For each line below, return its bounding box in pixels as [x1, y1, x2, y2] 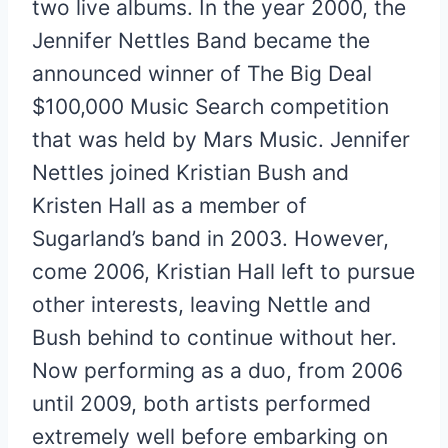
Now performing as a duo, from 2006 [32, 358, 403, 384]
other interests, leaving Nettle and [32, 292, 371, 318]
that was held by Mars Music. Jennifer [32, 127, 410, 153]
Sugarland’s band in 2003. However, [32, 226, 389, 252]
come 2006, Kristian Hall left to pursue [32, 259, 415, 285]
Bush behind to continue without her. [32, 325, 397, 351]
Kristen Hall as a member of [32, 193, 307, 219]
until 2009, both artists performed [32, 391, 371, 417]
